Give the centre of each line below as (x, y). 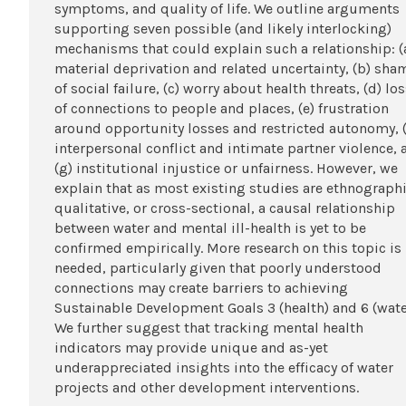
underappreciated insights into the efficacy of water (223, 368)
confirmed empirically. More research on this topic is (227, 248)
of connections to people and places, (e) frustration (221, 109)
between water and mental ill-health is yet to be (210, 228)
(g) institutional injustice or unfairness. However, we (226, 169)
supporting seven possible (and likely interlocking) (222, 29)
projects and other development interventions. (206, 388)
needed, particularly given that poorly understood (217, 268)
